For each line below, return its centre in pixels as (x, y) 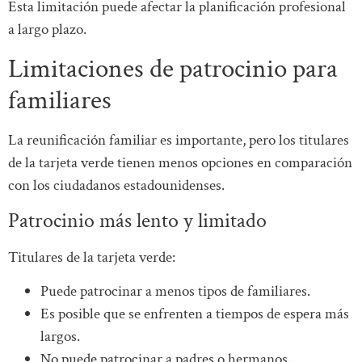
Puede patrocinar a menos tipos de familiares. (175, 292)
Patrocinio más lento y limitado (137, 220)
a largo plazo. (47, 30)
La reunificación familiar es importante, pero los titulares (179, 140)
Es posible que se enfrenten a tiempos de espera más (195, 314)
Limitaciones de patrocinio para (173, 69)
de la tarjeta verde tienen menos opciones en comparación (180, 162)
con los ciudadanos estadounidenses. (116, 185)
